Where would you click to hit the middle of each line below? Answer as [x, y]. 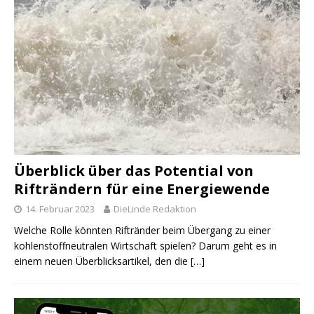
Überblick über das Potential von [134, 171]
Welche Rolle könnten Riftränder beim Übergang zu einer [142, 231]
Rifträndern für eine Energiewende [142, 189]
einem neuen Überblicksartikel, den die [102, 261]
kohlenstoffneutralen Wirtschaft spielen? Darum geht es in [145, 246]
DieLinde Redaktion [155, 209]
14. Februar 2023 [60, 209]
